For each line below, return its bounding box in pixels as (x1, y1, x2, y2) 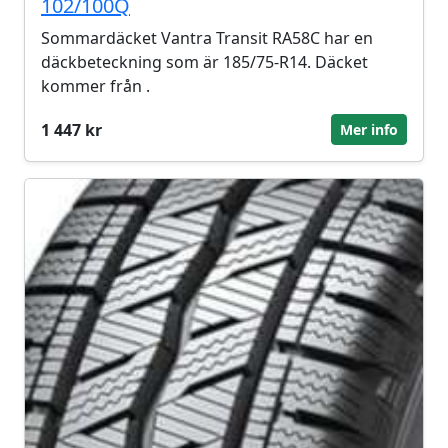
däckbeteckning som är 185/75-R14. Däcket (41, 51, 368, 73)
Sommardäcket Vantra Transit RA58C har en (41, 27, 373, 49)
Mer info (340, 120, 398, 139)
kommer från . (41, 75, 150, 97)
